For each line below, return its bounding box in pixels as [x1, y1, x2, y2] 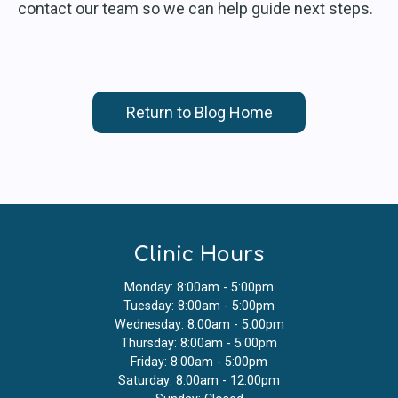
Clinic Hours [134, 243, 264, 267]
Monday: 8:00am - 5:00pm [124, 280, 274, 296]
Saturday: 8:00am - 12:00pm [118, 373, 280, 389]
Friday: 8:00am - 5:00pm [131, 354, 267, 370]
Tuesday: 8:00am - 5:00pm [123, 298, 275, 314]
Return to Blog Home [125, 103, 273, 123]
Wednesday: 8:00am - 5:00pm [114, 317, 284, 333]
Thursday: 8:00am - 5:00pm [121, 336, 277, 352]
